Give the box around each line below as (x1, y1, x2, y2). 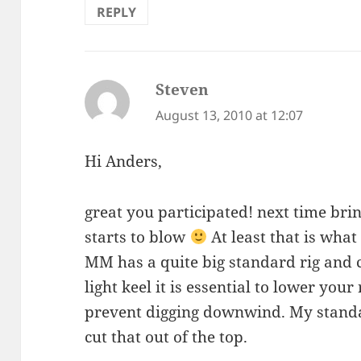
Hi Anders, (85, 150, 163, 172)
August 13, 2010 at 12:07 (156, 106, 304, 125)
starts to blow (85, 226, 190, 247)
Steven (156, 79, 210, 101)
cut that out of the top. (85, 326, 248, 347)
